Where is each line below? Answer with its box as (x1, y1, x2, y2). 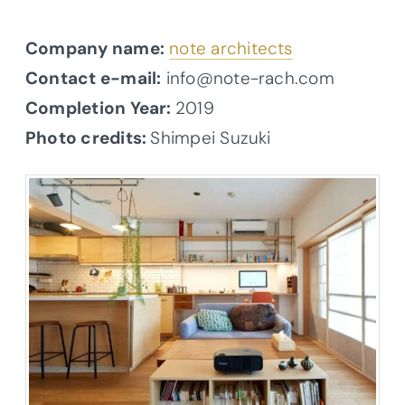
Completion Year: (25, 96, 175, 119)
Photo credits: (25, 126, 151, 149)
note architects (169, 36, 293, 60)
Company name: (25, 36, 165, 60)
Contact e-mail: (25, 66, 162, 89)
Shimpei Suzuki (150, 126, 271, 149)
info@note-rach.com (161, 66, 334, 89)
